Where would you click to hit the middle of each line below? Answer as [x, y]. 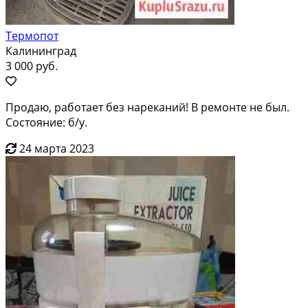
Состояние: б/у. [46, 122]
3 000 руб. [32, 66]
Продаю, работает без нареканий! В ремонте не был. [147, 107]
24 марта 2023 [57, 148]
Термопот [32, 35]
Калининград [41, 51]
